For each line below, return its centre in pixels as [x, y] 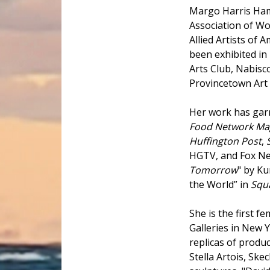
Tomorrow [213, 170]
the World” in [220, 185]
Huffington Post [225, 141]
